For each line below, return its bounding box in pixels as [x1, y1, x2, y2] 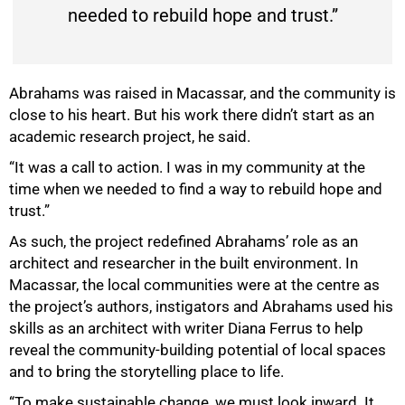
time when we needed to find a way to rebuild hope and [9, 180, 382, 199]
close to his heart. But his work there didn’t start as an [9, 106, 374, 125]
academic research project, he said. [9, 127, 250, 146]
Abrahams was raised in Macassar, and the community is [9, 84, 396, 103]
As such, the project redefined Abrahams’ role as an [9, 232, 358, 251]
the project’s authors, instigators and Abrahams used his [9, 297, 393, 316]
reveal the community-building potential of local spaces [9, 341, 386, 360]
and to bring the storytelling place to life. [9, 363, 284, 381]
